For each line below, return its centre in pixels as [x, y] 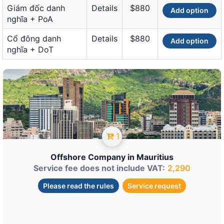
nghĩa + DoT [30, 49]
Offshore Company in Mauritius [112, 157]
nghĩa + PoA [30, 19]
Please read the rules [78, 186]
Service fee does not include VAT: [99, 168]
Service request [154, 186]
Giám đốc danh [36, 8]
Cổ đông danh [34, 38]
